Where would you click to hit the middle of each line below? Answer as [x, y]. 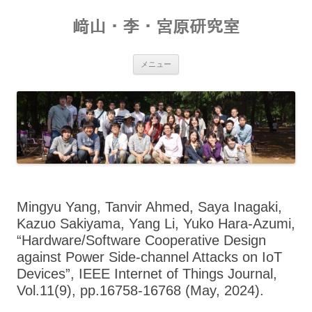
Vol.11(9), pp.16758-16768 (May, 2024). [140, 290]
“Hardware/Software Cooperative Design [141, 240]
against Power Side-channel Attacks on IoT [149, 257]
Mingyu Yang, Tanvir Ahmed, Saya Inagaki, [149, 206]
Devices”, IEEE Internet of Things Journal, [147, 273]
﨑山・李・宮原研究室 [156, 27]
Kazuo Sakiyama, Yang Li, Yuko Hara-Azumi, [156, 223]
